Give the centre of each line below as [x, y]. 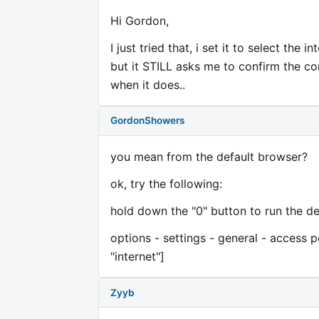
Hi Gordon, [140, 20]
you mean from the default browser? [209, 156]
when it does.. [148, 84]
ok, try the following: [166, 183]
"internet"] [137, 256]
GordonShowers [147, 121]
